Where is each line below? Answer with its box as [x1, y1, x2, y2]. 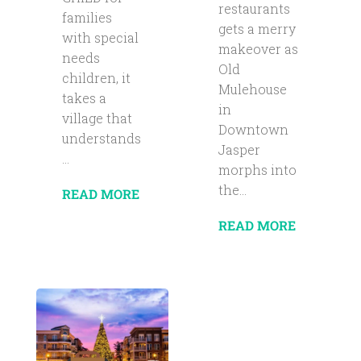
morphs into [218, 160, 297, 178]
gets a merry [218, 19, 296, 37]
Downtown [218, 120, 288, 138]
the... [218, 180, 247, 198]
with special [61, 29, 139, 47]
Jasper [218, 140, 260, 158]
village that [61, 110, 132, 127]
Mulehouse [218, 80, 287, 98]
